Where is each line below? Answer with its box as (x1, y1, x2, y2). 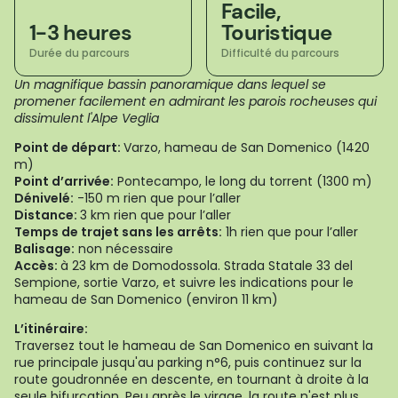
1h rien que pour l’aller (222, 223, 358, 241)
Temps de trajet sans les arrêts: (14, 223, 222, 241)
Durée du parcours (29, 45, 130, 60)
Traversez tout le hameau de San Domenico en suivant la (14, 337, 373, 354)
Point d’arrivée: (14, 172, 114, 190)
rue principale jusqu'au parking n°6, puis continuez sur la (14, 354, 362, 371)
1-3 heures (29, 19, 131, 46)
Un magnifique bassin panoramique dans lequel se (14, 76, 326, 93)
